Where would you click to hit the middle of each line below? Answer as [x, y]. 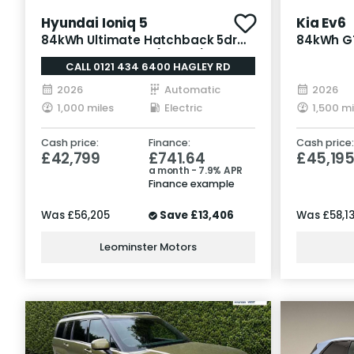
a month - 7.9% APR [195, 170]
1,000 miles [85, 107]
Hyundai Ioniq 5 [94, 23]
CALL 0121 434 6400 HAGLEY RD [148, 66]
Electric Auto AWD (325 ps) [124, 55]
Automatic [192, 89]
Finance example [191, 183]
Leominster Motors [148, 247]
